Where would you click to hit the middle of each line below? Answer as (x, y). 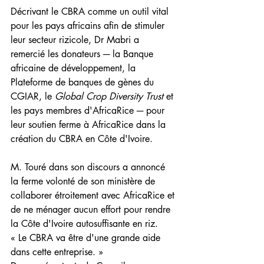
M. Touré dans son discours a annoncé (89, 167)
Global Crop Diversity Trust (109, 97)
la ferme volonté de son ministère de (84, 181)
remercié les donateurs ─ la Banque (83, 54)
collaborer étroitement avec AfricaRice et (94, 196)
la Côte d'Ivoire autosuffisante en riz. (86, 224)
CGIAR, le (33, 97)
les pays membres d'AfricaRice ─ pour (89, 111)
